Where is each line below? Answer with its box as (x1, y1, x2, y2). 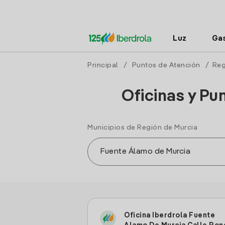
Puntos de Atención (132, 62, 200, 69)
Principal (87, 62, 119, 69)
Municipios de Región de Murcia (87, 124, 197, 131)
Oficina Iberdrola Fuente (124, 212, 215, 219)
